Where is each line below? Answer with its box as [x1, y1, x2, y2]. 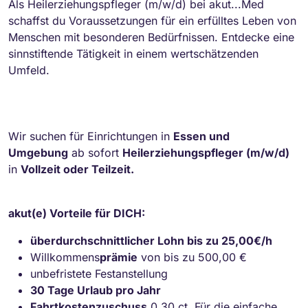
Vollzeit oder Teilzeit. [21, 162, 134, 176]
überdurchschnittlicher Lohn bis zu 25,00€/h [30, 233, 272, 247]
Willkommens [30, 250, 100, 264]
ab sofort [68, 145, 122, 159]
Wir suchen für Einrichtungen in [8, 129, 173, 143]
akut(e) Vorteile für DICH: [8, 206, 145, 220]
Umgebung [8, 145, 68, 159]
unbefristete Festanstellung [30, 266, 168, 280]
